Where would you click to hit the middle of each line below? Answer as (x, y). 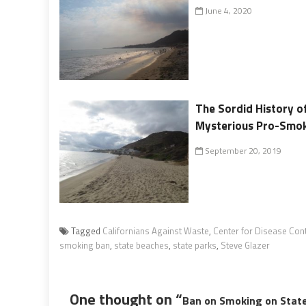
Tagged (87, 231)
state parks (195, 245)
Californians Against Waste (156, 231)
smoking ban (85, 245)
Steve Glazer (245, 245)
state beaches (141, 245)
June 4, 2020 (228, 10)
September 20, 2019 (242, 150)
